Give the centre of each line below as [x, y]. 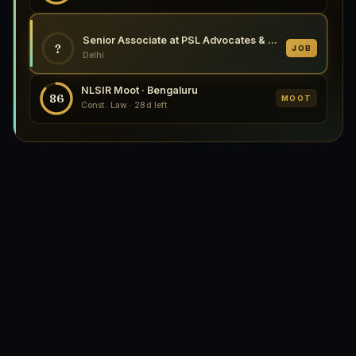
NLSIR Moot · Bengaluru [139, 90]
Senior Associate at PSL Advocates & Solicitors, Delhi [273, 40]
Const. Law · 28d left [125, 105]
